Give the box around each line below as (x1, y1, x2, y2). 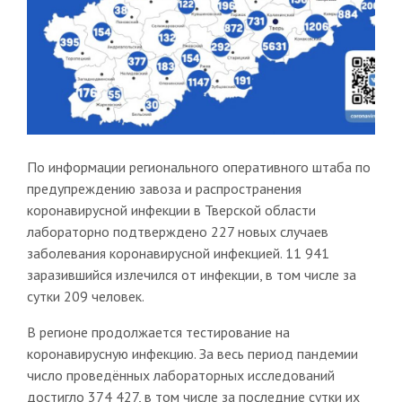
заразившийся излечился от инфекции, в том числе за (26, 265, 356, 284)
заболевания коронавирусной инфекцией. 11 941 (26, 243, 329, 262)
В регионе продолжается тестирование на (26, 322, 290, 341)
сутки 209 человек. (26, 286, 144, 305)
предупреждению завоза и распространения (26, 179, 301, 197)
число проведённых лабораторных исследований (26, 365, 335, 384)
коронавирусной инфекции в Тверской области (26, 200, 316, 219)
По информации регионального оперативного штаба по (26, 157, 371, 176)
